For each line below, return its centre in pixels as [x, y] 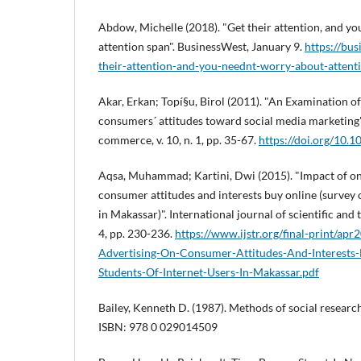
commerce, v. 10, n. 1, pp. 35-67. [178, 140]
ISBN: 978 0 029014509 [158, 327]
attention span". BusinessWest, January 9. [201, 47]
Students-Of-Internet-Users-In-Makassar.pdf [209, 272]
